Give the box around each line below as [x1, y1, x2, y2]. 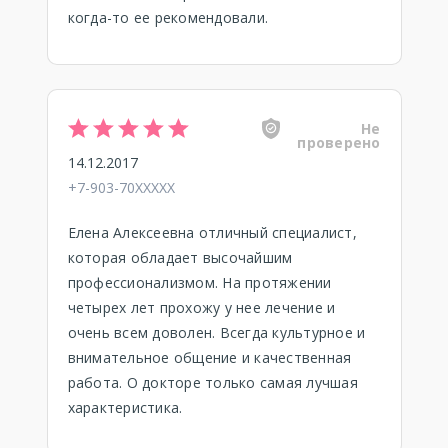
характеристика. [67, 398, 183, 417]
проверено [297, 133, 381, 152]
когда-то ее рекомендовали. [67, 8, 268, 27]
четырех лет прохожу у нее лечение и [67, 298, 336, 317]
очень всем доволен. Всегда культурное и [67, 323, 366, 342]
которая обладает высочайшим [67, 248, 293, 267]
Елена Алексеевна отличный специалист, [67, 223, 357, 242]
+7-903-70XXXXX [67, 178, 175, 197]
